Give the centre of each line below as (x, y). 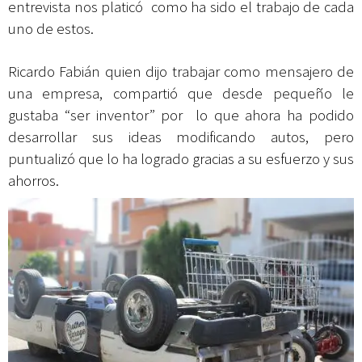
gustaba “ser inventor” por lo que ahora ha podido (181, 116)
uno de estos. (51, 29)
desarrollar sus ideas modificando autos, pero (181, 137)
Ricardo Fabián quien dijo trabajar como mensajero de (181, 72)
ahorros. (35, 181)
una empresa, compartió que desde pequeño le (181, 94)
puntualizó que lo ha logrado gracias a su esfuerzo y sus (181, 159)
